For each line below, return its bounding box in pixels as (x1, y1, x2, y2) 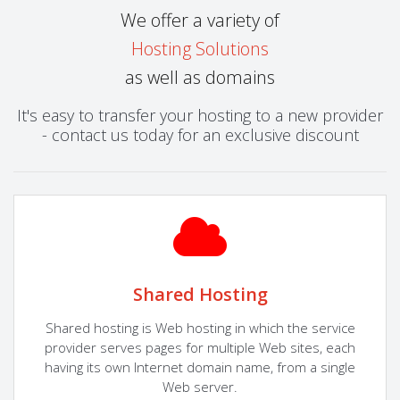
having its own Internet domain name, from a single (45, 357, 355, 376)
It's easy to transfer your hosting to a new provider (17, 104, 383, 126)
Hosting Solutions (131, 36, 269, 61)
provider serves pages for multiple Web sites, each (45, 337, 355, 356)
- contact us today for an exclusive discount (41, 123, 359, 146)
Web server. (162, 377, 237, 396)
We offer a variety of (121, 7, 279, 32)
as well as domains (125, 64, 275, 89)
